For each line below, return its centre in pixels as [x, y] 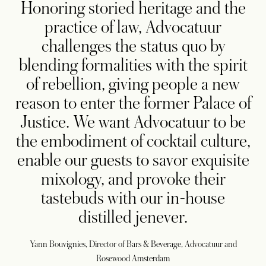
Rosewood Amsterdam [133, 259]
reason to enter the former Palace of [133, 104]
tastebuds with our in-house [133, 199]
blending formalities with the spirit [133, 66]
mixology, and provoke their [133, 180]
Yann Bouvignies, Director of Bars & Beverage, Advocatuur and [133, 244]
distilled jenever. [133, 218]
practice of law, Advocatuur [133, 28]
